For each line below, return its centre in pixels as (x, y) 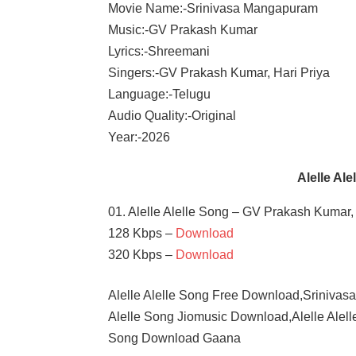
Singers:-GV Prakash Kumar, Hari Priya (219, 72)
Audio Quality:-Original (172, 115)
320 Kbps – (142, 254)
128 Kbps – (142, 233)
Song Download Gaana (175, 338)
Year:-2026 (139, 137)
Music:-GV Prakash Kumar (183, 29)
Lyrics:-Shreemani (159, 51)
